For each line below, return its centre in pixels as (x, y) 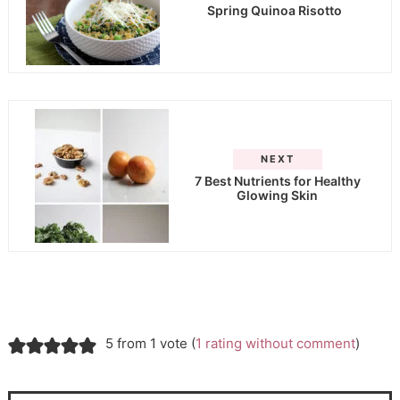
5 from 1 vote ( (150, 344)
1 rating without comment (275, 344)
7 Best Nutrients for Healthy (277, 180)
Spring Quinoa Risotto (275, 10)
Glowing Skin (278, 195)
